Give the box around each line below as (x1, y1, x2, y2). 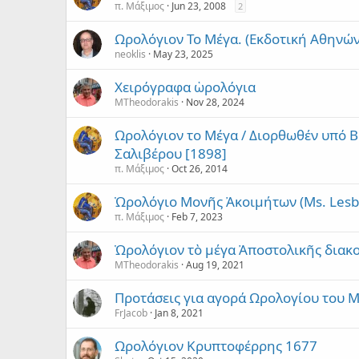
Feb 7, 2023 (171, 209, 223, 224)
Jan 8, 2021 (155, 305, 204, 320)
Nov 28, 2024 (186, 95, 244, 109)
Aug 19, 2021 (186, 257, 244, 272)
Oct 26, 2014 (171, 161, 228, 175)
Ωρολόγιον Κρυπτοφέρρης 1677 (115, 336, 317, 355)
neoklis (115, 46, 146, 61)
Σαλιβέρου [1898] (115, 143, 227, 163)
